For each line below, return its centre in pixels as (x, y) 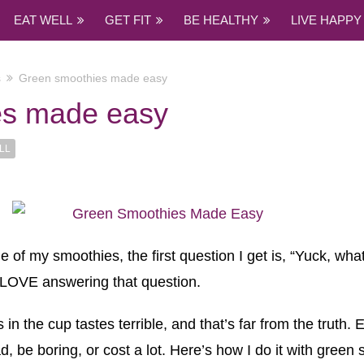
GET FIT (128, 20)
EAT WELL (43, 20)
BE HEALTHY (221, 20)
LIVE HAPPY (326, 20)
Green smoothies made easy (93, 78)
